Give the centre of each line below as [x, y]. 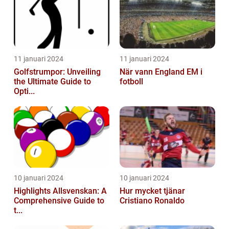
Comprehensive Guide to [59, 201]
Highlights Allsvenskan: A [60, 191]
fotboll [131, 82]
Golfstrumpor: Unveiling [57, 72]
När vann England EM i [161, 72]
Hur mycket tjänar [152, 191]
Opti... [24, 91]
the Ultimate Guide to [52, 82]
